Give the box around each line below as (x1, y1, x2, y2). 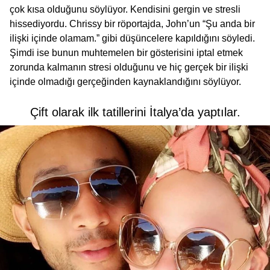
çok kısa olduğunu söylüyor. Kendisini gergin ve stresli (10, 4, 240, 14)
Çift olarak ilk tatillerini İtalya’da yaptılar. (30, 105, 240, 119)
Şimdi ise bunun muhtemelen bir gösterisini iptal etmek (10, 47, 243, 58)
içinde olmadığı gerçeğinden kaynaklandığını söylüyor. (10, 76, 241, 87)
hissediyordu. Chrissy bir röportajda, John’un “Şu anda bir (10, 18, 255, 29)
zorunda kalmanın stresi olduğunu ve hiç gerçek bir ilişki (10, 61, 248, 72)
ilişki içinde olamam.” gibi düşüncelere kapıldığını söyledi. (10, 33, 255, 43)
